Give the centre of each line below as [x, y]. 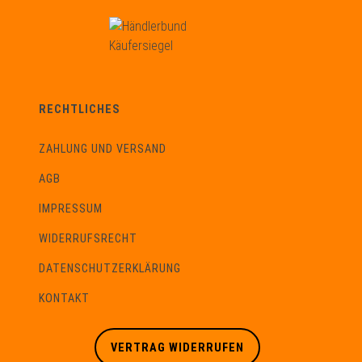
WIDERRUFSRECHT [88, 239]
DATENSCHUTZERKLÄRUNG [110, 269]
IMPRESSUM [71, 209]
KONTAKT [64, 299]
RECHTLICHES [80, 110]
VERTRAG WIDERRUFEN [177, 347]
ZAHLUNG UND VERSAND [103, 149]
